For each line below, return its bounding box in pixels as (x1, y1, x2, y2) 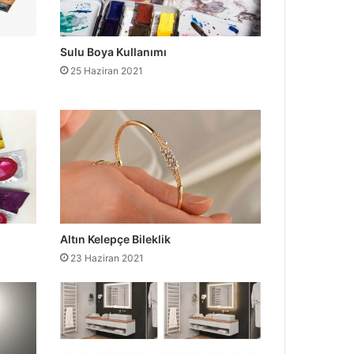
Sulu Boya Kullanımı (59, 45, 167, 59)
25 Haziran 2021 (70, 65, 143, 77)
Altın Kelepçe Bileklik (59, 232, 171, 246)
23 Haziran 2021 (70, 251, 144, 264)
